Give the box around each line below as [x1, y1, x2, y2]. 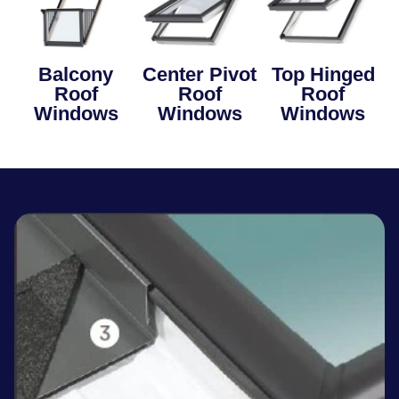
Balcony [38, 62, 114, 85]
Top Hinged [271, 62, 375, 85]
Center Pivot [142, 62, 256, 85]
